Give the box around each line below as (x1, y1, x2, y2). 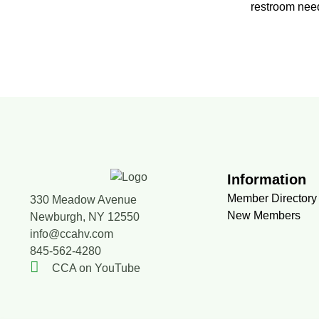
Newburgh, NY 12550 (30, 211, 140, 224)
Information (227, 172, 307, 188)
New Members (227, 209, 301, 222)
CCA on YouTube (52, 262, 141, 275)
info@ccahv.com (30, 228, 113, 241)
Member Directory (227, 192, 318, 205)
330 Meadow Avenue (30, 194, 137, 206)
